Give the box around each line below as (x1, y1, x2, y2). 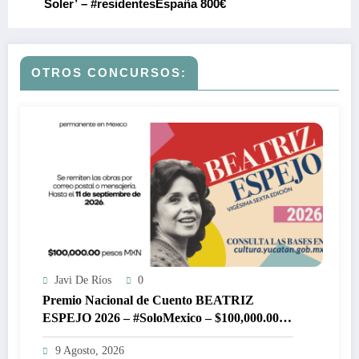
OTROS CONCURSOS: (31, 65, 187, 79)
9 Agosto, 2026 (55, 344, 124, 357)
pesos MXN (42, 328, 106, 342)
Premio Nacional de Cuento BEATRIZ (42, 292, 254, 307)
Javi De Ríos (54, 273, 111, 286)
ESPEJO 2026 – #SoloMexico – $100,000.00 (42, 310, 279, 325)
